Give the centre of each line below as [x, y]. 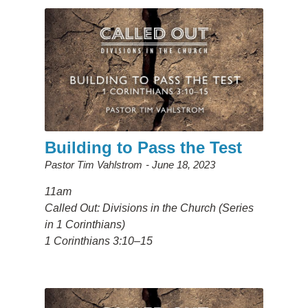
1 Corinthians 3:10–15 [98, 241]
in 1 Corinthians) [85, 224]
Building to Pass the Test [143, 147]
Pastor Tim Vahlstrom [93, 164]
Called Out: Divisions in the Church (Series [149, 208]
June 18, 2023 [183, 164]
